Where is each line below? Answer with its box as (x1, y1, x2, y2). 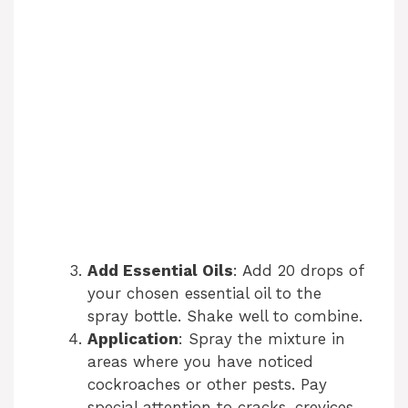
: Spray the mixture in (178, 330, 345, 349)
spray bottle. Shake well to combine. (87, 307, 362, 326)
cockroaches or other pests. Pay (87, 375, 327, 394)
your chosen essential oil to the (87, 284, 321, 303)
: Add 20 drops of (233, 261, 363, 280)
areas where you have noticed (87, 352, 313, 372)
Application (87, 330, 178, 349)
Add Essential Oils (87, 261, 233, 280)
